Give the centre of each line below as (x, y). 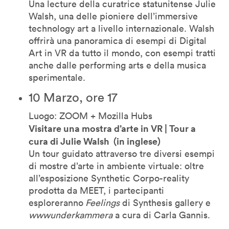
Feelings (101, 202)
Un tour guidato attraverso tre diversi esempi (122, 153)
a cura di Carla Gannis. (161, 215)
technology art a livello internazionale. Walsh (121, 28)
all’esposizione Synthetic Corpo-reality (109, 178)
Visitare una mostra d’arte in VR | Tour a (112, 128)
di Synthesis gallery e (165, 202)
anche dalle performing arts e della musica (117, 65)
